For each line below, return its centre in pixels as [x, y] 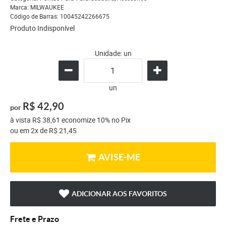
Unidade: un [113, 53]
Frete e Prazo [35, 219]
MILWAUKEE [47, 7]
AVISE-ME [119, 157]
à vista [21, 120]
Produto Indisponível [42, 28]
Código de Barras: [35, 16]
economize [78, 120]
